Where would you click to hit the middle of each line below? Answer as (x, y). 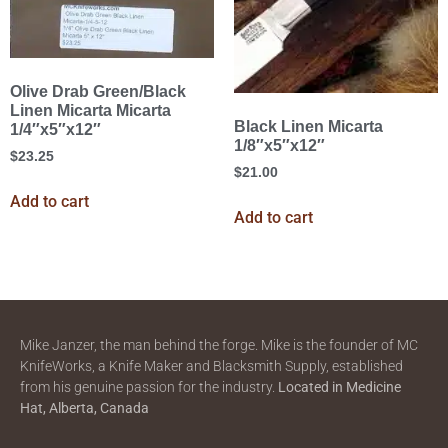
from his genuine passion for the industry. (149, 387)
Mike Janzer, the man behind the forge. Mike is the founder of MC (219, 345)
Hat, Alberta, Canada (84, 408)
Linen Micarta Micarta (90, 111)
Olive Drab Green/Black (98, 92)
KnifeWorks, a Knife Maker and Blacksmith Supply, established (211, 366)
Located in (310, 387)
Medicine (373, 387)
